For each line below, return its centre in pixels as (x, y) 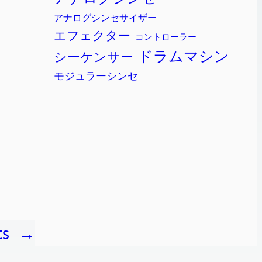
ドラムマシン (184, 56)
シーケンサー (94, 57)
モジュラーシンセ (96, 76)
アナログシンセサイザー (105, 18)
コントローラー (166, 37)
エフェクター (92, 35)
